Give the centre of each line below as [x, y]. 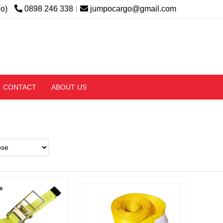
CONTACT [20, 87]
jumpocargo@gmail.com [133, 9]
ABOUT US [69, 87]
